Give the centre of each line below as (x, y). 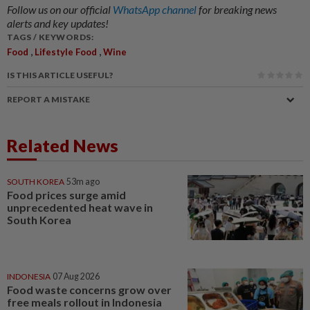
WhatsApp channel (156, 9)
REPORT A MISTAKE (48, 99)
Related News (63, 145)
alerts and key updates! (58, 23)
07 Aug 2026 (76, 276)
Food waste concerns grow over (89, 289)
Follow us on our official (60, 9)
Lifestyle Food (66, 52)
